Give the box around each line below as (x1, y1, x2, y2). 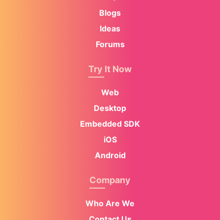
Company (89, 175, 131, 186)
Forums (95, 39, 125, 50)
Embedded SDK (80, 119, 140, 129)
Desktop (94, 103, 126, 113)
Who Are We (85, 198, 135, 209)
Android (94, 150, 126, 161)
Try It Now (88, 64, 132, 75)
